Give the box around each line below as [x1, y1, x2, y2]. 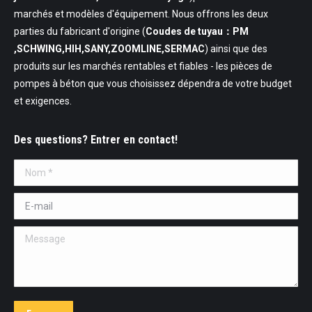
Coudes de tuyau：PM [146, 26, 249, 38]
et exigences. [14, 95, 72, 107]
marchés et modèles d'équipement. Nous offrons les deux [14, 8, 268, 20]
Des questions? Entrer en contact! [14, 133, 178, 147]
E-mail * [14, 196, 49, 208]
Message [14, 229, 54, 241]
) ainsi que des [205, 43, 267, 55]
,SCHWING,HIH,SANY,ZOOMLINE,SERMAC [14, 43, 205, 55]
